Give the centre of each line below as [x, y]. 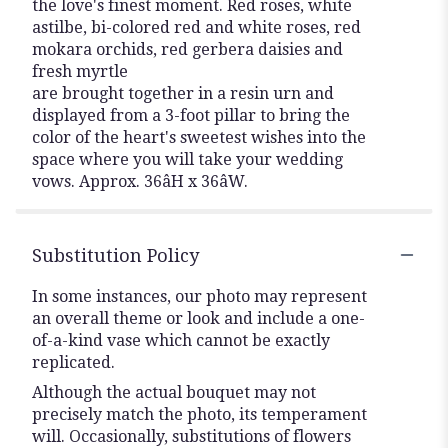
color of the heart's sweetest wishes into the [199, 137]
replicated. [73, 362]
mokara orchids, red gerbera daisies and [187, 49]
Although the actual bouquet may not [174, 392]
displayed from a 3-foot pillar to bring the [191, 115]
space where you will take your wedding [187, 159]
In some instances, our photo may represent [199, 296]
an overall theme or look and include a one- [198, 318]
